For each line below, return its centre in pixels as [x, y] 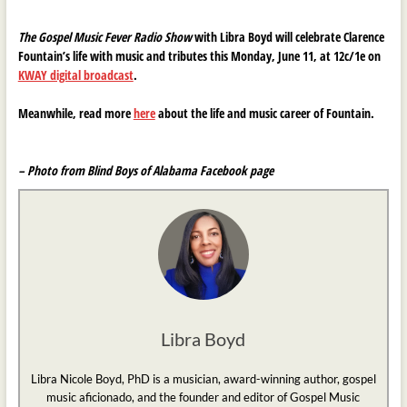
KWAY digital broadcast [75, 75]
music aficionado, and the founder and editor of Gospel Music [203, 397]
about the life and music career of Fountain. [264, 114]
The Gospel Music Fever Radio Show [104, 37]
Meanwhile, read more [75, 114]
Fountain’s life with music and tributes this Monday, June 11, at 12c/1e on [199, 56]
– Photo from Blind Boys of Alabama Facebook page [145, 171]
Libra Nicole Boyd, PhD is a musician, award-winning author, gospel [203, 379]
